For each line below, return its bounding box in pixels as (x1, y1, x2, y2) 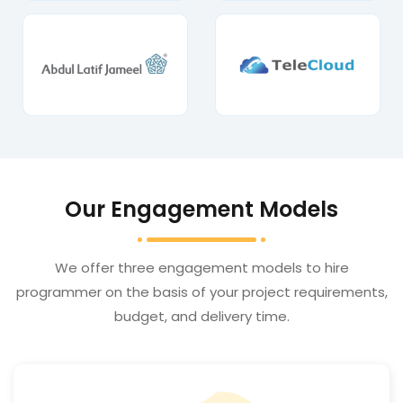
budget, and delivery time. (113, 307, 290, 327)
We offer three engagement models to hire (54, 258, 349, 278)
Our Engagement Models (65, 194, 338, 225)
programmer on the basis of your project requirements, (15, 282, 388, 302)
